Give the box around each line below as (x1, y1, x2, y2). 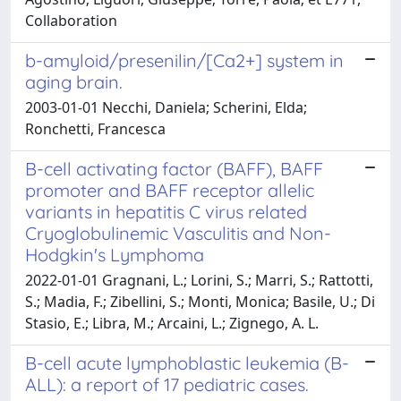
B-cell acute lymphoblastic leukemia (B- (25, 351, 349, 374)
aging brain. (25, 70, 123, 93)
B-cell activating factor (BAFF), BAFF (25, 157, 323, 180)
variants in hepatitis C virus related (25, 200, 307, 223)
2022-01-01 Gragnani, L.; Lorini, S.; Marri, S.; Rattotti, (25, 269, 373, 290)
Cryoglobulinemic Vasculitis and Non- (25, 221, 331, 244)
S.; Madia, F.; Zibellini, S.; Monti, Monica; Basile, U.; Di (25, 291, 375, 311)
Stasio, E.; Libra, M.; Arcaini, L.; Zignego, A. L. (25, 312, 319, 333)
